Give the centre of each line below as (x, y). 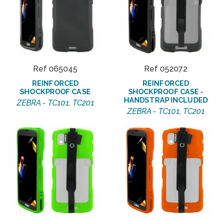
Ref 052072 (166, 69)
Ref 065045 (55, 69)
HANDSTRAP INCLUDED (166, 100)
